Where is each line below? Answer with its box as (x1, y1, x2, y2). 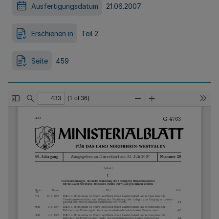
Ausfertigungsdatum (31, 1, 98, 10)
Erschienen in (31, 29, 73, 38)
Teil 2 (81, 29, 98, 38)
